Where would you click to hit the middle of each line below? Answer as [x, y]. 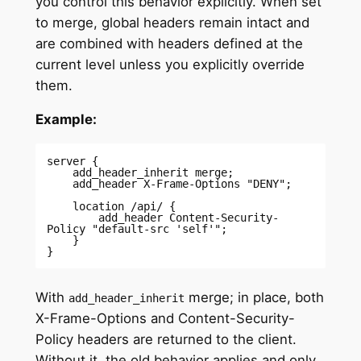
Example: [66, 120]
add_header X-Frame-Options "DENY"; [173, 183]
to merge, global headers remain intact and [172, 22]
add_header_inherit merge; [144, 172]
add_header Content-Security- [163, 217]
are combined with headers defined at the [169, 43]
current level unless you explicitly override [170, 64]
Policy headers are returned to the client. [166, 340]
